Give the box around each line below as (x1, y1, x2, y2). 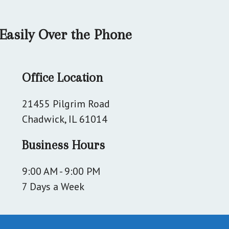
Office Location (22, 70, 104, 85)
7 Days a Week (22, 179, 85, 193)
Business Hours (22, 137, 105, 152)
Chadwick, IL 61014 (22, 112, 108, 126)
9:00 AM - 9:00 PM (22, 164, 101, 178)
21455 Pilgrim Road (22, 97, 110, 110)
